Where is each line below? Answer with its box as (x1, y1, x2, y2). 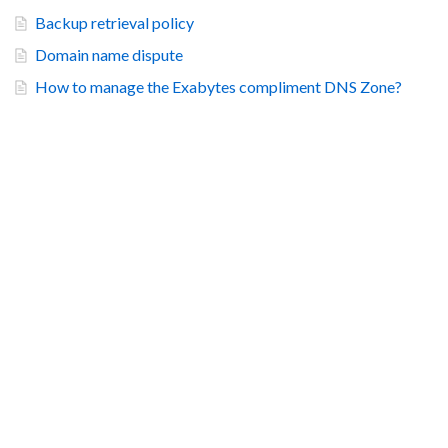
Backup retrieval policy (35, 13, 194, 33)
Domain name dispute (35, 45, 183, 65)
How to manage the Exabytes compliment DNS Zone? (35, 77, 402, 97)
